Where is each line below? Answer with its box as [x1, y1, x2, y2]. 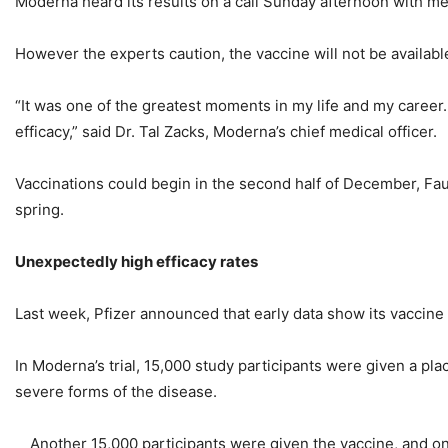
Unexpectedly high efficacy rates [15, 252, 258, 272]
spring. [15, 200, 64, 220]
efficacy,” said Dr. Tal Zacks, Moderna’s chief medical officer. [15, 122, 437, 142]
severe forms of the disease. [15, 382, 217, 402]
